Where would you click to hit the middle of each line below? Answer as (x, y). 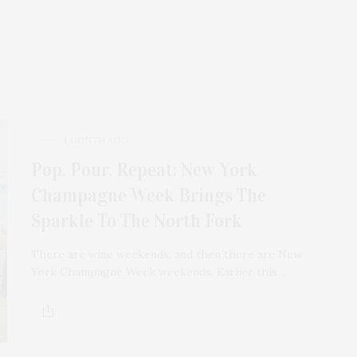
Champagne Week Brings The (149, 196)
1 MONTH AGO (96, 141)
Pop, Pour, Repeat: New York (144, 170)
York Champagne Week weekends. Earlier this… (159, 272)
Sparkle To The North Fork (137, 221)
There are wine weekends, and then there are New (167, 255)
